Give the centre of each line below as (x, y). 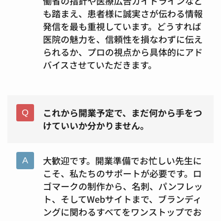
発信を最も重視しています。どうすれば (122, 26)
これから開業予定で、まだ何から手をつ (122, 113)
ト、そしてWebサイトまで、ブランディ (122, 199)
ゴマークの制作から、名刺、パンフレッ (123, 186)
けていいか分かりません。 (96, 126)
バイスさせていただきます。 (100, 64)
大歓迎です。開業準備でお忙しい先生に (122, 161)
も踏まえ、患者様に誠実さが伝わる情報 (123, 13)
